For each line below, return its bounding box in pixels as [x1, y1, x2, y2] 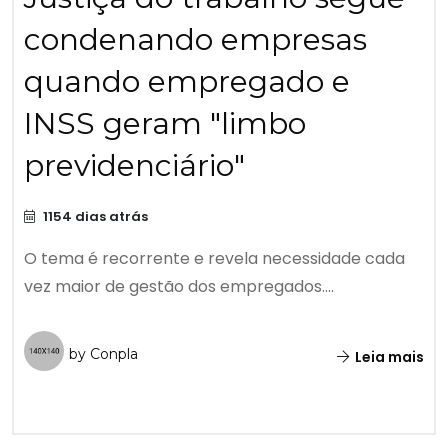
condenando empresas [24, 21, 367, 59]
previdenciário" [24, 147, 245, 185]
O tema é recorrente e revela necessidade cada [24, 247, 405, 271]
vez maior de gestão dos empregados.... [24, 275, 334, 299]
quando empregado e [24, 63, 350, 101]
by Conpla [69, 345, 138, 364]
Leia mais [352, 347, 424, 368]
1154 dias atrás [40, 207, 148, 227]
